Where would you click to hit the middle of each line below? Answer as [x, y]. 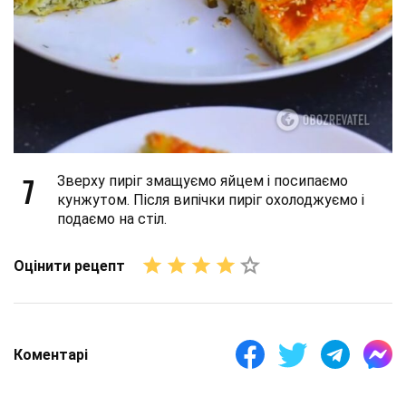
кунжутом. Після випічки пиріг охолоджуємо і [211, 200]
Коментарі [51, 354]
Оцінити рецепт [69, 266]
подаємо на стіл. [112, 219]
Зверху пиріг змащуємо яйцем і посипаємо [203, 181]
